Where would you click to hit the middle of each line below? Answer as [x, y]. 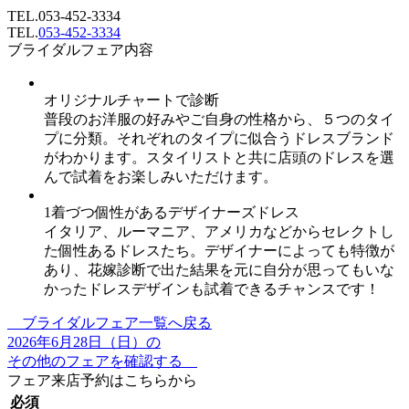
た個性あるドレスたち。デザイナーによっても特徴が [219, 250]
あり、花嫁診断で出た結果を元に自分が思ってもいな [219, 269]
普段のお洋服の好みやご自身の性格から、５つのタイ [219, 119]
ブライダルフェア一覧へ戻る [110, 322]
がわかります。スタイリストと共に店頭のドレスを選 [219, 157]
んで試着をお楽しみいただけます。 [161, 176]
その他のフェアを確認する [102, 361]
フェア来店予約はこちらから [102, 380]
